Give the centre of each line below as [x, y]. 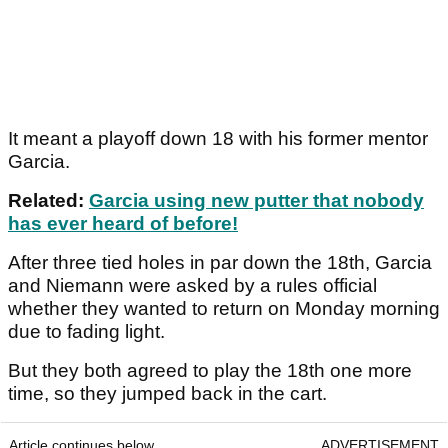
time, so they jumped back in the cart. [170, 394]
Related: [48, 201]
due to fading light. [86, 332]
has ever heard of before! [123, 224]
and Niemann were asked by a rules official [192, 286]
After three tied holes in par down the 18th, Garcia [220, 263]
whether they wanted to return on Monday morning [224, 309]
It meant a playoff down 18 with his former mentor [218, 139]
